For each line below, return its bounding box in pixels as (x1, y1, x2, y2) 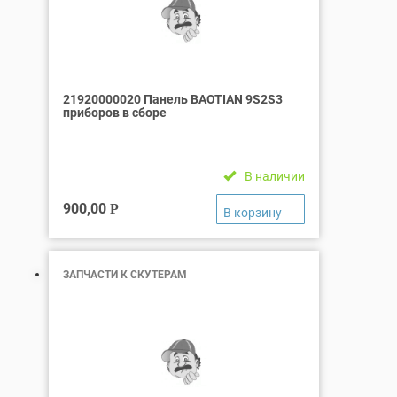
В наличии (245, 169, 305, 183)
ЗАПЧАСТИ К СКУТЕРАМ (63, 268, 187, 281)
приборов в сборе (63, 105, 167, 120)
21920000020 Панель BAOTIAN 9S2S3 (63, 92, 283, 106)
